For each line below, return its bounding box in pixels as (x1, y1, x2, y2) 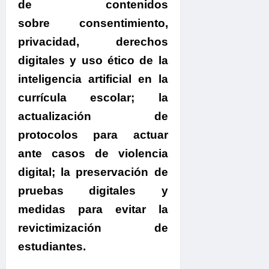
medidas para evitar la (18, 203, 168, 216)
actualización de (18, 110, 168, 123)
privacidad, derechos (18, 35, 168, 49)
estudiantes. (18, 240, 86, 253)
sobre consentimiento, (18, 17, 168, 30)
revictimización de (18, 222, 168, 235)
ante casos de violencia (18, 147, 168, 160)
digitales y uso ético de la (18, 54, 168, 67)
